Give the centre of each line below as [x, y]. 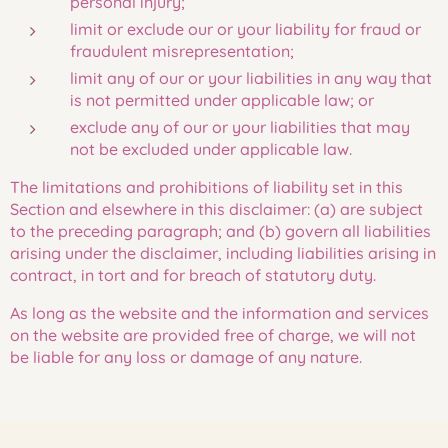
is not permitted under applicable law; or [222, 100]
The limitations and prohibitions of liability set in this [206, 187]
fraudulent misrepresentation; [182, 51]
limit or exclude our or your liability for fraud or [245, 29]
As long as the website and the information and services [219, 313]
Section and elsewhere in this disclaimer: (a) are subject [216, 209]
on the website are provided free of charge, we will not [213, 335]
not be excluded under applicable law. [211, 149]
